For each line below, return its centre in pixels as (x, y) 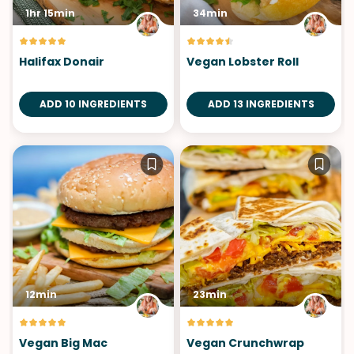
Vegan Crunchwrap (245, 343)
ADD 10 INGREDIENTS (93, 104)
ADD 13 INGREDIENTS (261, 104)
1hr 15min (50, 13)
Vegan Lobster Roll (243, 61)
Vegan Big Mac (63, 343)
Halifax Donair (62, 61)
